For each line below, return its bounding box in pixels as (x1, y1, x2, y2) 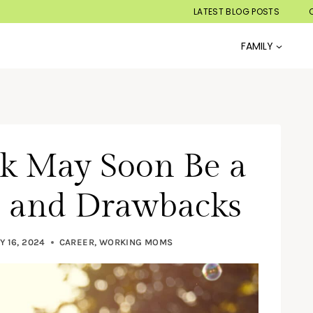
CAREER (59, 237, 95, 248)
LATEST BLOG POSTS (193, 6, 280, 18)
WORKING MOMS (99, 237, 173, 248)
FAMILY (240, 38, 273, 53)
